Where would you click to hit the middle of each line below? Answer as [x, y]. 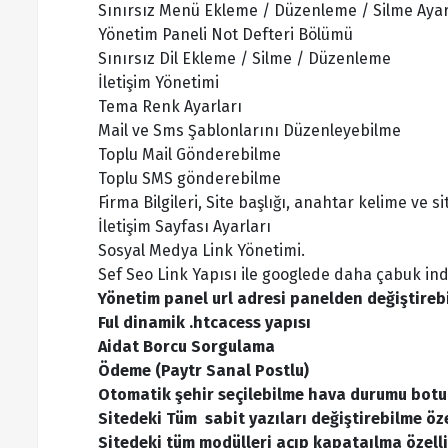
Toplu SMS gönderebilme [189, 178]
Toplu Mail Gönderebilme [189, 154]
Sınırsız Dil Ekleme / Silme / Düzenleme [244, 58]
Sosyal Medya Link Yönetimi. [201, 250]
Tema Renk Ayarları [170, 106]
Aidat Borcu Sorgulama [186, 346]
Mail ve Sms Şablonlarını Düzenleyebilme [249, 130]
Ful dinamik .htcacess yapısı [204, 322]
